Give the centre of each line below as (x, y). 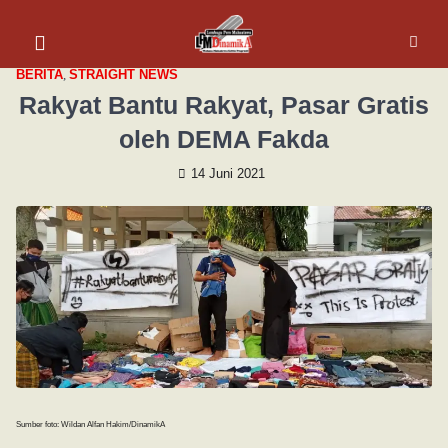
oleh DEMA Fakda (224, 138)
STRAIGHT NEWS (123, 74)
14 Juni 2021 (228, 173)
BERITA (39, 74)
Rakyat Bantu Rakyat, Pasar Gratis (224, 104)
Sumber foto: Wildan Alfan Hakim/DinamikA (90, 424)
